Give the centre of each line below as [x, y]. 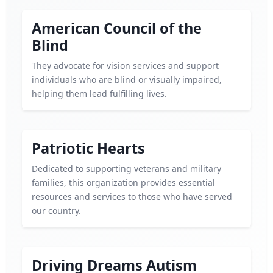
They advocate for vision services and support [125, 66]
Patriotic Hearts [88, 148]
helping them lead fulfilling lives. [99, 94]
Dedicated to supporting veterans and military [126, 168]
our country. [56, 211]
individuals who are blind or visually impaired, [127, 80]
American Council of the [117, 28]
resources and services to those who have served [132, 197]
